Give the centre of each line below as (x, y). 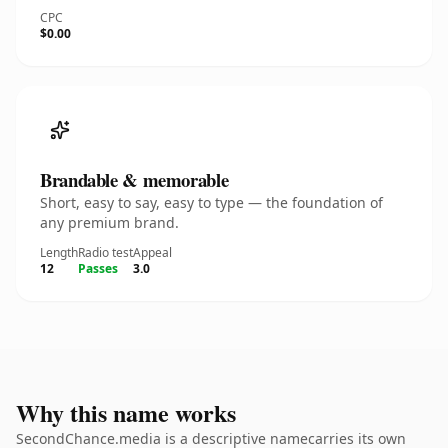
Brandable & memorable (134, 179)
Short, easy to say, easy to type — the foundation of (211, 202)
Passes (98, 268)
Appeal (152, 252)
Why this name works (126, 412)
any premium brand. (109, 222)
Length (59, 252)
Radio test (105, 252)
